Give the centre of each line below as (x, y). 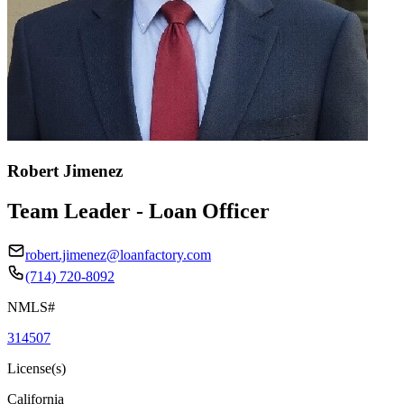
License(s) (37, 368)
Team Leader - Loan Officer (138, 211)
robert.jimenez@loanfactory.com (118, 254)
